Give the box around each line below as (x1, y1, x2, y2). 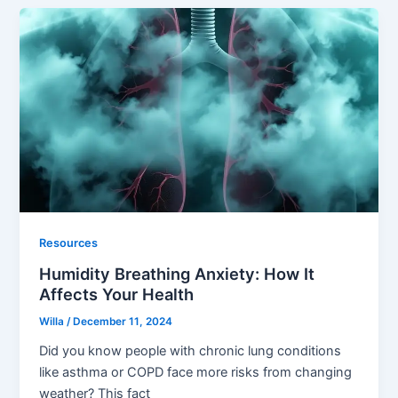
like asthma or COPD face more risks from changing (39, 363, 353, 380)
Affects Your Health (39, 283, 195, 304)
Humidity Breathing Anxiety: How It (39, 263, 315, 283)
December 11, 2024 (73, 314, 173, 328)
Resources (39, 236, 99, 251)
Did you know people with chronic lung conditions (39, 342, 342, 359)
